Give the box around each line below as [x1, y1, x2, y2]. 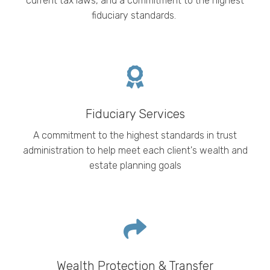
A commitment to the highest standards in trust [33, 129, 237, 141]
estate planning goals [89, 159, 181, 171]
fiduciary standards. [92, 9, 176, 21]
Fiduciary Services [85, 106, 185, 121]
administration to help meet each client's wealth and [22, 144, 248, 156]
